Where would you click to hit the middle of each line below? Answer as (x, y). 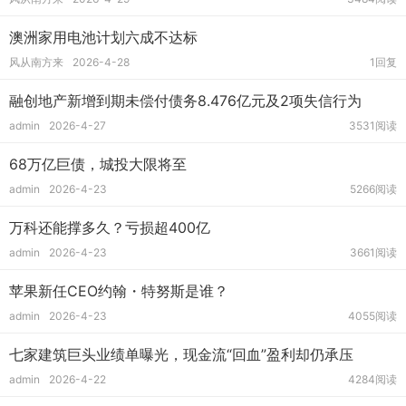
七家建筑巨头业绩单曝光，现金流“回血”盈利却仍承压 (181, 354)
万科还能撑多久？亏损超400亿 (110, 227)
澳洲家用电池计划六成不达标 (103, 37)
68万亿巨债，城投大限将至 (98, 164)
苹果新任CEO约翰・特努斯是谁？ (119, 291)
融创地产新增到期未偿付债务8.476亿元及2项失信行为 (185, 101)
